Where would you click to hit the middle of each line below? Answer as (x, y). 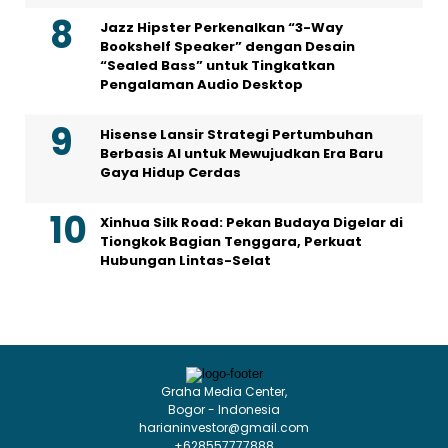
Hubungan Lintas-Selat (185, 260)
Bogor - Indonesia (224, 409)
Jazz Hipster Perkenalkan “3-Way (221, 27)
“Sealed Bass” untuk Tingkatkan (217, 65)
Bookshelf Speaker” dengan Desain (227, 46)
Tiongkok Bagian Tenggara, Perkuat (231, 241)
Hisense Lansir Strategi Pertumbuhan (236, 134)
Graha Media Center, (224, 391)
